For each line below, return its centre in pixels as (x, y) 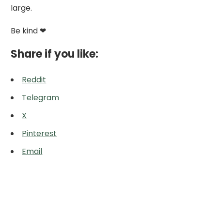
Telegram (41, 97)
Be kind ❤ (29, 31)
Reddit (34, 79)
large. (22, 8)
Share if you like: (55, 54)
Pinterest (39, 133)
